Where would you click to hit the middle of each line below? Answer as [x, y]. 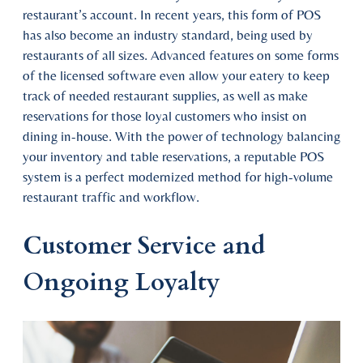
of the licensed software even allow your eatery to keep [176, 75]
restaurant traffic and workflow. [111, 196]
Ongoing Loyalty [122, 282]
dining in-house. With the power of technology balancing [181, 136]
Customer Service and [144, 246]
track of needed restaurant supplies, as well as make [165, 95]
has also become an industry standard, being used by [168, 34]
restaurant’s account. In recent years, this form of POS [172, 14]
